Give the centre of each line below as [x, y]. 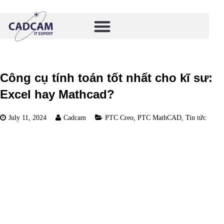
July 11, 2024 [27, 118]
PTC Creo [119, 118]
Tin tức [196, 118]
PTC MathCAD [159, 118]
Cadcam [75, 118]
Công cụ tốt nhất [115, 194]
